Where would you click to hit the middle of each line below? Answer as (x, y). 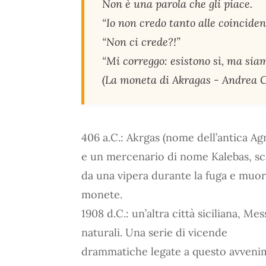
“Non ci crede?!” (141, 42)
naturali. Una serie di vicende (154, 232)
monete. (102, 194)
